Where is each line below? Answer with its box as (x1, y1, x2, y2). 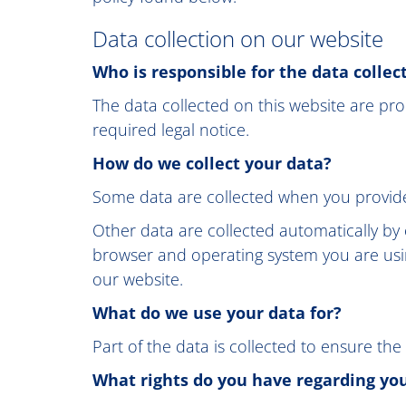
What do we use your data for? (92, 302, 342, 324)
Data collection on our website (92, 24, 383, 53)
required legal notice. (92, 119, 249, 140)
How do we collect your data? (92, 152, 332, 174)
